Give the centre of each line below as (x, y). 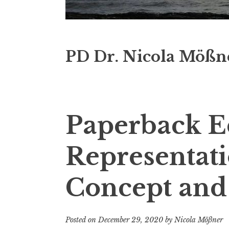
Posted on (82, 220)
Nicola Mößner (199, 220)
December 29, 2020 (131, 220)
